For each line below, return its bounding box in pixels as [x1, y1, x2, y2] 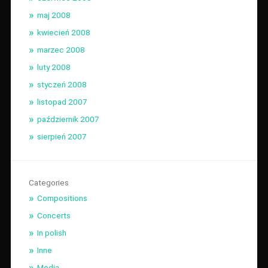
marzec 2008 [36, 44, 85, 54]
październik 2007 [36, 114, 99, 124]
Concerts [36, 210, 71, 220]
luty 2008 [36, 62, 71, 72]
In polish [36, 227, 66, 237]
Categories [28, 177, 69, 187]
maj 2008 [36, 10, 71, 20]
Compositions [36, 193, 87, 203]
